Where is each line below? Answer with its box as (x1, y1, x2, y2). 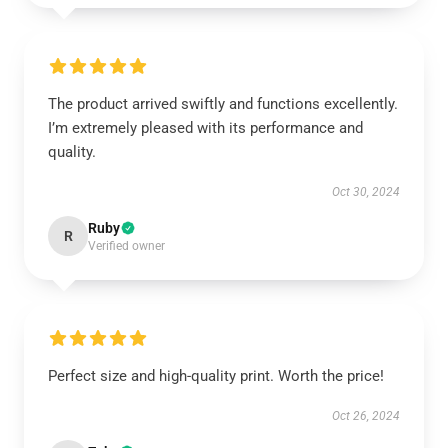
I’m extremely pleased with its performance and (48, 119, 363, 137)
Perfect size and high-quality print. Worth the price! (48, 367, 384, 385)
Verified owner (88, 239, 165, 253)
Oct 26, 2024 (332, 409, 400, 423)
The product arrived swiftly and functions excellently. (48, 95, 398, 113)
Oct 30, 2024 (332, 185, 400, 199)
